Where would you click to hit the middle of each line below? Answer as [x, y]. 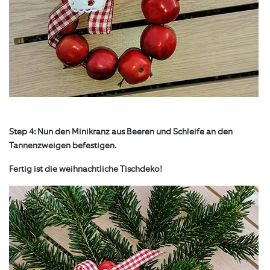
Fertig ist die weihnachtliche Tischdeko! [86, 169]
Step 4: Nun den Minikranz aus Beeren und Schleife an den [121, 132]
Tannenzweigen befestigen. [63, 146]
